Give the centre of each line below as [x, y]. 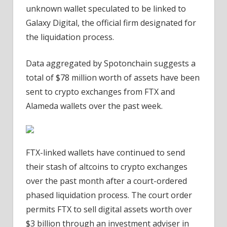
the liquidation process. [70, 37]
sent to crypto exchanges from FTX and [100, 92]
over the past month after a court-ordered [106, 181]
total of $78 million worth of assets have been [113, 78]
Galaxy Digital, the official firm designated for [111, 23]
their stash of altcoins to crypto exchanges [107, 167]
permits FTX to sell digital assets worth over [109, 210]
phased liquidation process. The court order [109, 195]
